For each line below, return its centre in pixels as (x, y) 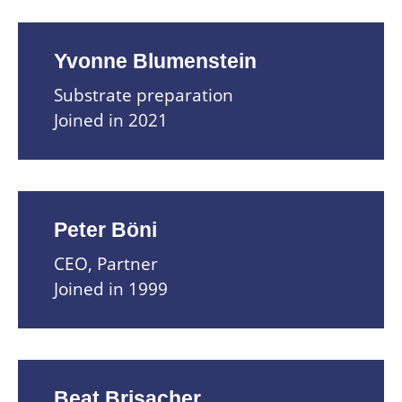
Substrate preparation (144, 95)
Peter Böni (105, 230)
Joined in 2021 (111, 120)
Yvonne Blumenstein (155, 61)
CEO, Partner (106, 263)
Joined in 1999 (111, 288)
